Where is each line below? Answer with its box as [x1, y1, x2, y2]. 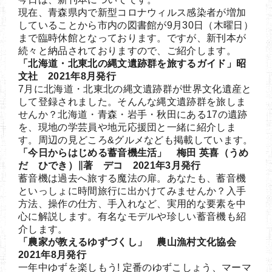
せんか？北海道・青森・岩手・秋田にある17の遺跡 [18, 109, 248, 120]
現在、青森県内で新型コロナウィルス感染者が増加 [18, 7, 246, 18]
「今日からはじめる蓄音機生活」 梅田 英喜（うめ [18, 147, 249, 158]
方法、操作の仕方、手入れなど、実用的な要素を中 [18, 198, 246, 209]
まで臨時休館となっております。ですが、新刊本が [18, 32, 246, 43]
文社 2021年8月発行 [18, 70, 116, 81]
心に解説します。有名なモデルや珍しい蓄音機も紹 [18, 211, 246, 222]
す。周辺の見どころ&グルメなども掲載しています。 [18, 134, 253, 145]
